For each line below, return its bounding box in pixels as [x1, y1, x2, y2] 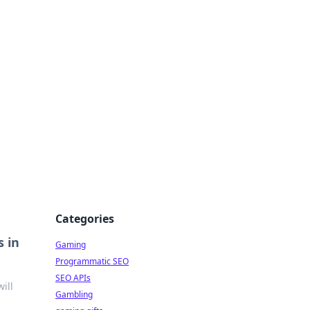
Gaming [55, 239, 86, 250]
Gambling [55, 289, 93, 300]
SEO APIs [55, 272, 91, 284]
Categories [55, 211, 114, 226]
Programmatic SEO [55, 255, 129, 267]
